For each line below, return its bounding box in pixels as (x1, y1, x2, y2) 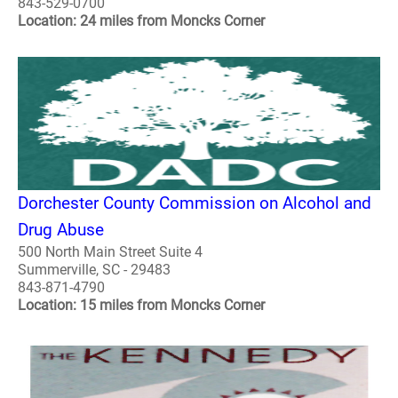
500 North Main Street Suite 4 (18, 243, 203, 260)
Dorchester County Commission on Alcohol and (18, 192, 371, 213)
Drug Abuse (18, 219, 104, 240)
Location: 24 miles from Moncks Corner (18, 12, 265, 30)
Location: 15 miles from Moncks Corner (18, 296, 265, 314)
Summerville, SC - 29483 (18, 260, 171, 278)
